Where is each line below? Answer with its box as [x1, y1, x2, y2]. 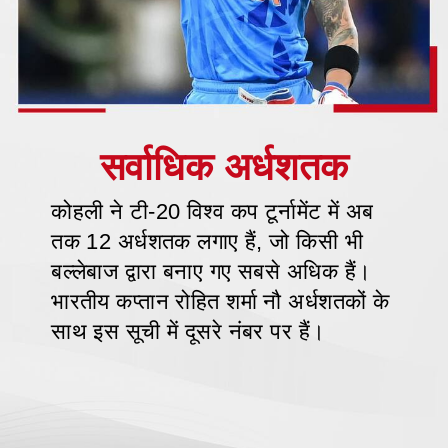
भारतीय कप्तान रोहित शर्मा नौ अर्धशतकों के [51, 288, 390, 314]
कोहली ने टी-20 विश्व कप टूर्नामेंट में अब [51, 198, 374, 224]
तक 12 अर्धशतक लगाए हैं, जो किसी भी [51, 228, 363, 254]
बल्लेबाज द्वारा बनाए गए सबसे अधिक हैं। [51, 258, 372, 284]
